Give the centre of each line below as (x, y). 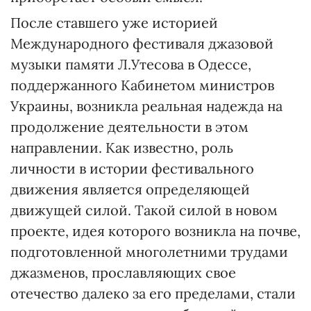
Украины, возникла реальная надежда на (146, 106)
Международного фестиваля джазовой (142, 43)
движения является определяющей (130, 189)
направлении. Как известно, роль (122, 148)
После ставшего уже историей (114, 23)
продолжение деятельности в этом (129, 127)
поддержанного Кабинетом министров (142, 85)
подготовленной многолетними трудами (149, 252)
